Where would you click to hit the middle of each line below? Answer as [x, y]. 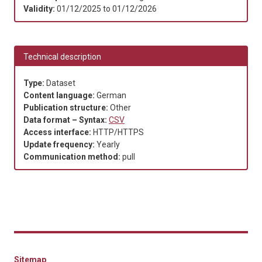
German [111, 95]
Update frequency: [60, 144]
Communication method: [73, 156]
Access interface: [58, 132]
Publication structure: [67, 107]
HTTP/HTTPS [118, 132]
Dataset [61, 83]
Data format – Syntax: [66, 120]
